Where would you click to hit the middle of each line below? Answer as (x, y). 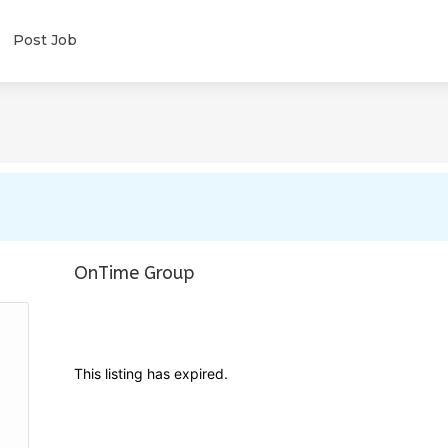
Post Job (44, 40)
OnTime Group (134, 273)
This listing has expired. (151, 373)
